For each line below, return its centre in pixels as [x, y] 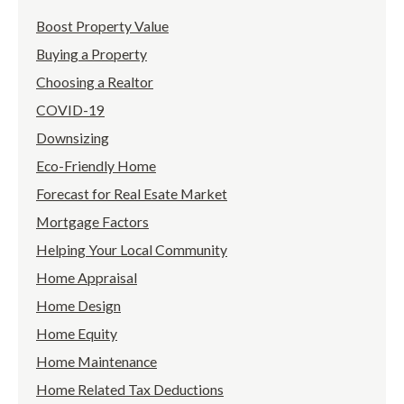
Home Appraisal [87, 278]
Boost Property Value [102, 26]
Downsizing [73, 138]
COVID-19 [70, 110]
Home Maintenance [96, 362]
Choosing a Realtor [95, 82]
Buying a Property [92, 54]
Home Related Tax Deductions [130, 390]
